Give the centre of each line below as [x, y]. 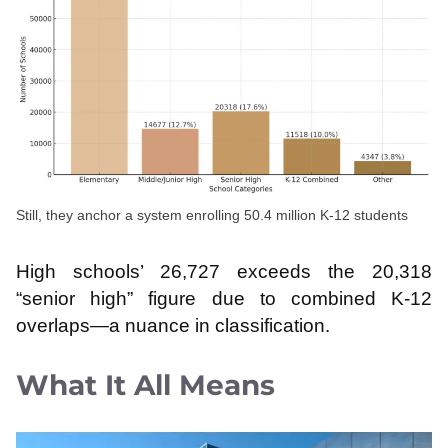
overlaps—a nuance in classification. [173, 325]
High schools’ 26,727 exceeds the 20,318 [224, 271]
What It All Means [145, 385]
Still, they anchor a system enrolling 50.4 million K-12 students [212, 215]
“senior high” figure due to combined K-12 [224, 298]
